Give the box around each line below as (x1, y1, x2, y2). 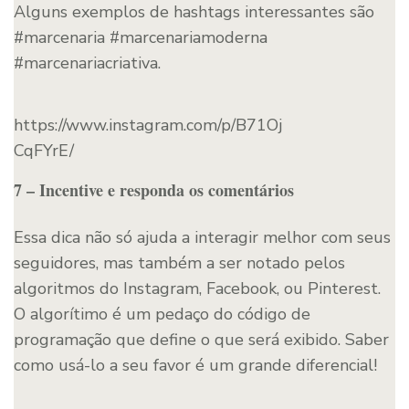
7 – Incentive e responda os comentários (14, 177, 294, 202)
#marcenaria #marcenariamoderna (14, 26, 267, 48)
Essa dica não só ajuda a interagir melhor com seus (14, 225, 391, 248)
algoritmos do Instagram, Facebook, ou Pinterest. (14, 277, 381, 299)
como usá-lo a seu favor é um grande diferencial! (14, 353, 377, 376)
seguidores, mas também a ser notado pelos (14, 251, 345, 274)
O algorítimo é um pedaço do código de (14, 302, 310, 325)
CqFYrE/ (14, 139, 74, 162)
